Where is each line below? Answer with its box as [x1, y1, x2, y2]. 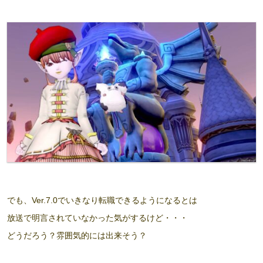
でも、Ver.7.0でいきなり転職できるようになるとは [7, 195, 197, 205]
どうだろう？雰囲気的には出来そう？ [7, 231, 147, 241]
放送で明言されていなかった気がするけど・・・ [7, 213, 188, 223]
